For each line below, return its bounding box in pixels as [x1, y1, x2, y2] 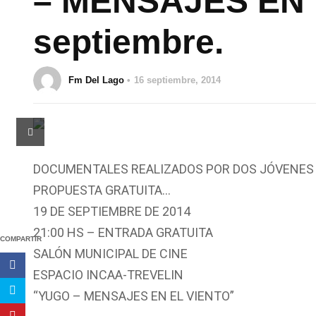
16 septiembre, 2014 [134, 75, 221, 85]
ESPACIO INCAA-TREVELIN [33, 267, 183, 282]
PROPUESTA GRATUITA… [33, 183, 171, 197]
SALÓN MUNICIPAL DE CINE [33, 246, 188, 261]
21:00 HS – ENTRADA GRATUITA [33, 225, 213, 240]
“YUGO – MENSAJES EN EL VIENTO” [33, 288, 234, 303]
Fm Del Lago [68, 75, 124, 85]
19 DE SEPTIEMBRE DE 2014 [33, 204, 190, 219]
